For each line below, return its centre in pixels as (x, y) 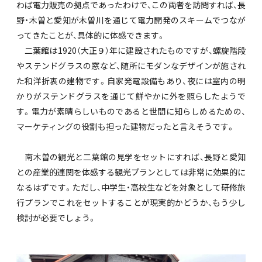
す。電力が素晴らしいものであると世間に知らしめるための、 (131, 111)
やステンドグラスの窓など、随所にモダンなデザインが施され (131, 66)
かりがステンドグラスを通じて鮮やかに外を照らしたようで (131, 96)
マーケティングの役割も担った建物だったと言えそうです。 (126, 127)
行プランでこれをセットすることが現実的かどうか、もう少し (131, 203)
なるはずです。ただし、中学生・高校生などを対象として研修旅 (131, 187)
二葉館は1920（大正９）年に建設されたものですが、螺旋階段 (131, 51)
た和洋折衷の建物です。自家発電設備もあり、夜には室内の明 (131, 81)
